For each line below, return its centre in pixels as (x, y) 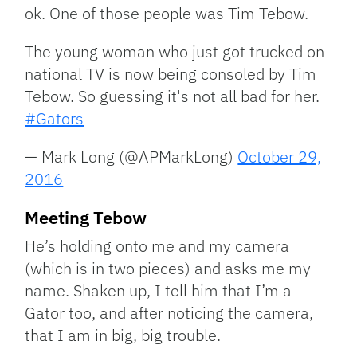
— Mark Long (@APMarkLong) (131, 157)
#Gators (55, 119)
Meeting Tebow (86, 218)
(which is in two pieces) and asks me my (168, 269)
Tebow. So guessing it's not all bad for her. (173, 96)
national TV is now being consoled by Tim (171, 74)
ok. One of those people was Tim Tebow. (167, 14)
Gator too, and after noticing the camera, (169, 313)
